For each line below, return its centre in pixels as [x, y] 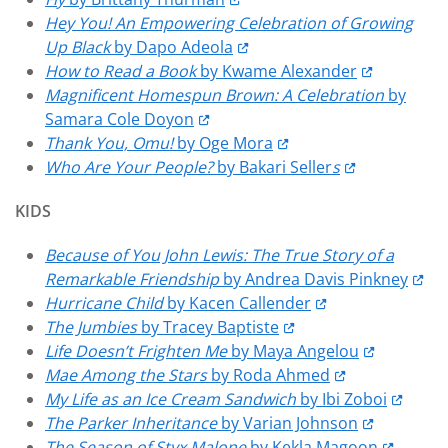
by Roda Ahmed [268, 375]
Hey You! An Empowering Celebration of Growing [229, 23]
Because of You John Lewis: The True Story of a [219, 255]
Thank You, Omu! [111, 143]
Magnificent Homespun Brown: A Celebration [216, 95]
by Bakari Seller [274, 167]
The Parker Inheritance [131, 423]
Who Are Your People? [131, 167]
